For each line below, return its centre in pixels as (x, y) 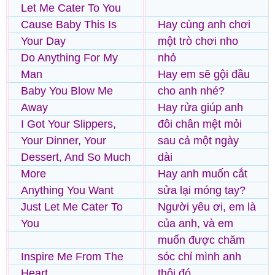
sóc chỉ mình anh (199, 256)
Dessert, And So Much (76, 157)
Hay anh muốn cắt (203, 173)
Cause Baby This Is (69, 24)
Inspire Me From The (72, 256)
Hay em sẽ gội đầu (204, 74)
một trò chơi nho (198, 41)
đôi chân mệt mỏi (200, 124)
